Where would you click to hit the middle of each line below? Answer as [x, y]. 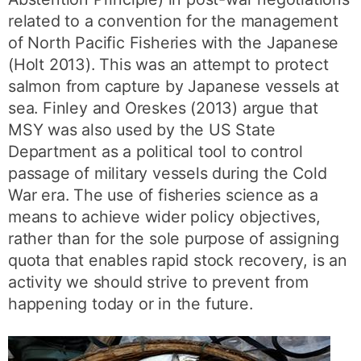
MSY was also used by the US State [142, 130]
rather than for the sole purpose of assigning [174, 239]
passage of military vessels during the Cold [168, 174]
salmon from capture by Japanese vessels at [174, 87]
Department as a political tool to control [156, 152]
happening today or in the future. [131, 304]
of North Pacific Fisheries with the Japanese [174, 43]
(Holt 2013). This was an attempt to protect [168, 65]
